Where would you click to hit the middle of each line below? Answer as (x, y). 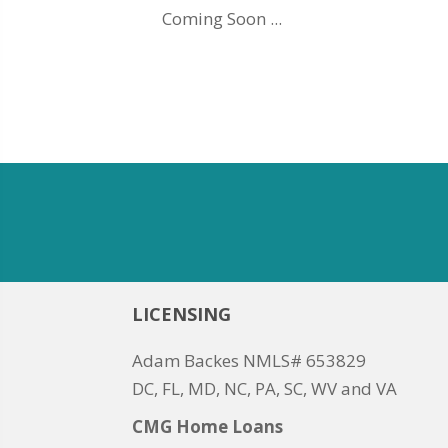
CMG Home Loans (207, 426)
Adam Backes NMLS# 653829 (249, 360)
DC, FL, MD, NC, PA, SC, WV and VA (264, 388)
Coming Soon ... (222, 18)
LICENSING (181, 314)
